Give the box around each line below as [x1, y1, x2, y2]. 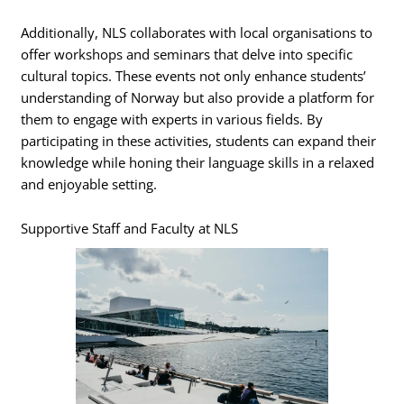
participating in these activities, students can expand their [21, 131, 377, 150]
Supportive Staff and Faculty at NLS [21, 219, 239, 238]
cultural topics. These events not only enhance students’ [21, 66, 367, 85]
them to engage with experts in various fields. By [21, 109, 324, 128]
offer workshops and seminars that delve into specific [21, 44, 353, 63]
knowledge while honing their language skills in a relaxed [21, 152, 375, 171]
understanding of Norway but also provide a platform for [21, 87, 375, 106]
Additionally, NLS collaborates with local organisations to [21, 23, 373, 41]
